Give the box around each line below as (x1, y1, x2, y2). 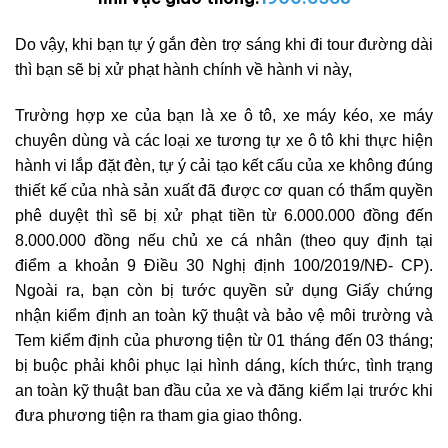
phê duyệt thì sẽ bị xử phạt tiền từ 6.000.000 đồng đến (15, 206, 433, 224)
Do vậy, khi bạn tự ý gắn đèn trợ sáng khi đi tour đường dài (15, 36, 433, 54)
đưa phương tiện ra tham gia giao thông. (15, 406, 302, 424)
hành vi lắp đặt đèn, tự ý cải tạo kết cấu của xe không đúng (15, 156, 433, 174)
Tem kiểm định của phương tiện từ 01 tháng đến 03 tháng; (15, 331, 433, 349)
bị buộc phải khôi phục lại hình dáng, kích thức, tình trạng (15, 356, 433, 374)
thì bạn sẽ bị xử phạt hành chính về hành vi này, (15, 61, 352, 79)
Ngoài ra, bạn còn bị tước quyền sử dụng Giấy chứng (15, 281, 433, 299)
